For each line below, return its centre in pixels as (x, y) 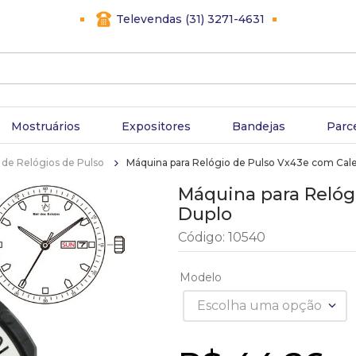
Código (200, 237)
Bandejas (258, 126)
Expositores (156, 126)
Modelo (201, 277)
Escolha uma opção (259, 306)
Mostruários (45, 126)
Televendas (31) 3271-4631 (190, 19)
